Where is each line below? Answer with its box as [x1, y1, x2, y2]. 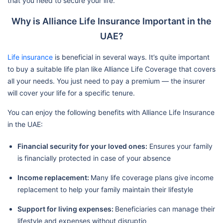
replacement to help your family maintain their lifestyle [17, 185, 193, 194]
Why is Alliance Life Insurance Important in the [11, 16, 212, 27]
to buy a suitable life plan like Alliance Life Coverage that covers [7, 65, 216, 74]
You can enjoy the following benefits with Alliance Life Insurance [7, 108, 215, 117]
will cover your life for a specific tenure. [7, 89, 135, 98]
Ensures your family [147, 142, 213, 151]
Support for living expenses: [17, 205, 115, 214]
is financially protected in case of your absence [17, 154, 171, 163]
